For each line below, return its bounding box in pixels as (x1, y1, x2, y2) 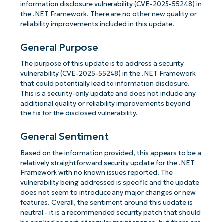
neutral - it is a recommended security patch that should (20, 208, 201, 217)
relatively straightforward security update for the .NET (20, 159, 195, 167)
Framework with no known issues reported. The (20, 168, 173, 177)
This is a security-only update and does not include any (20, 89, 196, 98)
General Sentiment (20, 130, 109, 142)
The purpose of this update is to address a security (20, 59, 184, 68)
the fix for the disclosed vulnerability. (20, 109, 138, 118)
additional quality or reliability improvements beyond (20, 99, 190, 108)
